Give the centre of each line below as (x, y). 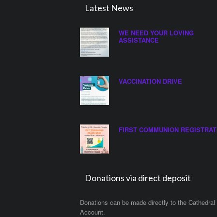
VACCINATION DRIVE (150, 81)
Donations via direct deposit (138, 178)
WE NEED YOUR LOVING (156, 32)
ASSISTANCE (139, 40)
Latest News (109, 8)
